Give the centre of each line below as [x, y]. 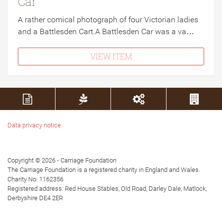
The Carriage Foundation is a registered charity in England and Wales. [104, 170]
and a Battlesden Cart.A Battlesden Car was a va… [106, 31]
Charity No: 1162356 [35, 179]
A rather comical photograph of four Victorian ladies [108, 20]
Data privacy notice [34, 125]
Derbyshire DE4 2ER [35, 198]
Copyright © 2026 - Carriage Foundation [62, 160]
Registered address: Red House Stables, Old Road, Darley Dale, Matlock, [107, 189]
